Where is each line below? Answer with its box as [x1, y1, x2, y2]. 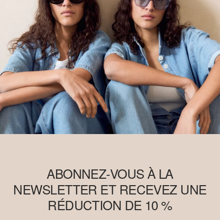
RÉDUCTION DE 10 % [48, 195, 172, 214]
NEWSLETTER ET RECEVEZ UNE [13, 180, 207, 198]
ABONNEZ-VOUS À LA [47, 164, 173, 183]
